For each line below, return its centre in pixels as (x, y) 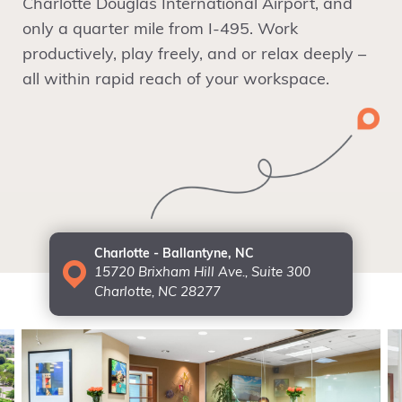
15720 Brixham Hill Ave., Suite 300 (202, 273)
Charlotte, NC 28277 (157, 293)
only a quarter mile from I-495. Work (160, 30)
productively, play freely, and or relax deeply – (194, 55)
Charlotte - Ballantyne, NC (174, 254)
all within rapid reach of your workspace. (176, 80)
